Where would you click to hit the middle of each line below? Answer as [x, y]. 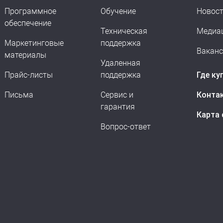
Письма [19, 95]
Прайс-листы [29, 75]
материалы [25, 55]
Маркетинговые [34, 43]
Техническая [124, 31]
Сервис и [117, 95]
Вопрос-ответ [126, 127]
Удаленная [120, 63]
